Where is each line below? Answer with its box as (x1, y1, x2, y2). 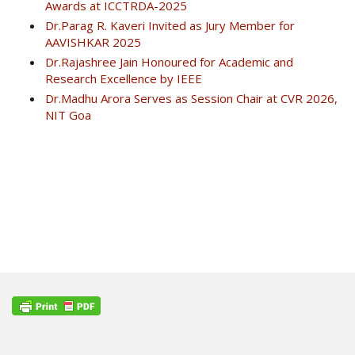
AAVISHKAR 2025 (45, 34, 141, 51)
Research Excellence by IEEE (45, 71, 202, 87)
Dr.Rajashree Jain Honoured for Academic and (45, 54, 293, 71)
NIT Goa (45, 107, 91, 124)
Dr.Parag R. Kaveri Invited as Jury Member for (45, 17, 295, 34)
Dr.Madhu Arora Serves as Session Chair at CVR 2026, (45, 90, 338, 107)
